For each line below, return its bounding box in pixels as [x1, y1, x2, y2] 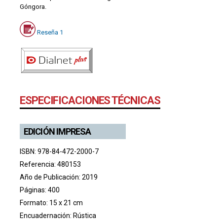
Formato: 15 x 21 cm [20, 198, 83, 207]
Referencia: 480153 [20, 160, 81, 168]
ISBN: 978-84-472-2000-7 [20, 147, 99, 155]
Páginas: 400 [20, 185, 60, 194]
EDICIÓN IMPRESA [24, 126, 91, 137]
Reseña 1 [37, 28, 63, 36]
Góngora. [20, 2, 46, 10]
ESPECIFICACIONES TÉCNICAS [20, 94, 160, 107]
